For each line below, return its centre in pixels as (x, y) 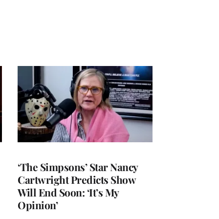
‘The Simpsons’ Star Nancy (78, 166)
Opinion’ (38, 205)
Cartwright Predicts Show (77, 179)
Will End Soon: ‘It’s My (68, 192)
